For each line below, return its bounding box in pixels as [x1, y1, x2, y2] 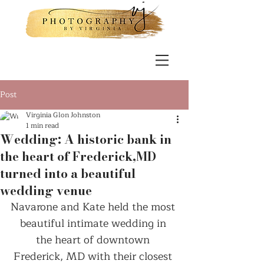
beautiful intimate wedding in [19, 214, 169, 232]
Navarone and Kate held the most [11, 198, 178, 216]
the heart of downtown [36, 231, 153, 249]
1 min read [26, 120, 59, 131]
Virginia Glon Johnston [26, 109, 100, 121]
